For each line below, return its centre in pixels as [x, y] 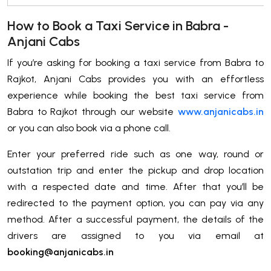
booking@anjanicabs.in [62, 252]
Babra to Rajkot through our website [93, 111]
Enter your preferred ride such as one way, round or [135, 154]
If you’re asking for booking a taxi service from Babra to [135, 62]
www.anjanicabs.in [221, 111]
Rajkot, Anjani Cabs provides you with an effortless [135, 79]
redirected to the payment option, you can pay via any [135, 203]
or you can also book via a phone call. [90, 128]
